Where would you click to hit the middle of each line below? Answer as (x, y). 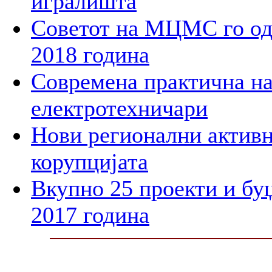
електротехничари (119, 108)
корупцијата (90, 161)
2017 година (90, 215)
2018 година (90, 54)
